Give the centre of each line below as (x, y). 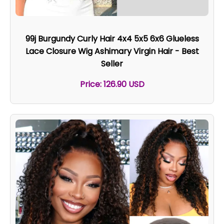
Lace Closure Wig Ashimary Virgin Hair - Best (112, 51)
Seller (112, 63)
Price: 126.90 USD (112, 84)
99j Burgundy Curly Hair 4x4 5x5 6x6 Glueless (112, 38)
